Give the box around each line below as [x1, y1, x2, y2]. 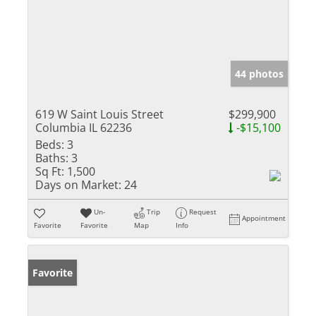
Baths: [35, 150, 68, 166]
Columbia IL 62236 [35, 120, 132, 136]
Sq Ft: [35, 164, 64, 180]
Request [189, 207, 217, 217]
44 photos [235, 67, 284, 81]
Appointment [242, 213, 286, 224]
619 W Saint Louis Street [35, 107, 164, 123]
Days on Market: [35, 177, 121, 193]
